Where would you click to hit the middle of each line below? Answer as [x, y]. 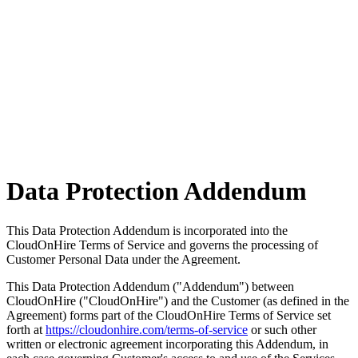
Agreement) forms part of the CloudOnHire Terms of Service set [169, 315]
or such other [282, 329]
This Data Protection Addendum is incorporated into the [147, 230]
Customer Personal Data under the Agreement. [123, 259]
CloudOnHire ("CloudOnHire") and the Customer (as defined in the [178, 300]
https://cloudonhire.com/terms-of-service [147, 329]
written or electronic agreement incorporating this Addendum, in [167, 344]
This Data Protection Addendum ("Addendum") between [150, 286]
